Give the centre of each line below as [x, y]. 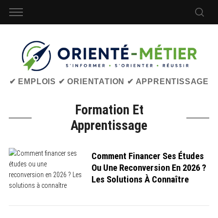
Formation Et [109, 110]
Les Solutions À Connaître [140, 180]
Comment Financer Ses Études [147, 156]
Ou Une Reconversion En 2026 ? [149, 168]
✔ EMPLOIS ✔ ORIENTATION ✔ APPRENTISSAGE [109, 81]
